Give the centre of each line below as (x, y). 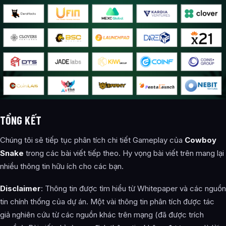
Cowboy (201, 140)
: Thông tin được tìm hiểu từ (88, 188)
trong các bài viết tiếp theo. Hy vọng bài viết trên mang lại (125, 153)
